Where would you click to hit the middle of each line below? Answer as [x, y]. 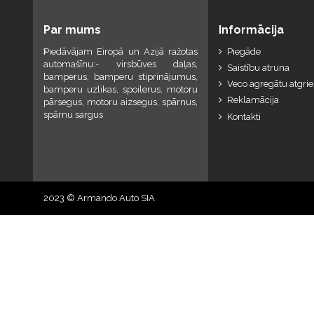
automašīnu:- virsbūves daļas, [121, 64]
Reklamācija [253, 100]
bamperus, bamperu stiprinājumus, [121, 76]
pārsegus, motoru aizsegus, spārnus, [121, 102]
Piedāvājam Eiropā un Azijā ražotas [121, 51]
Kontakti [244, 116]
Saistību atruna [258, 67]
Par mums [72, 29]
